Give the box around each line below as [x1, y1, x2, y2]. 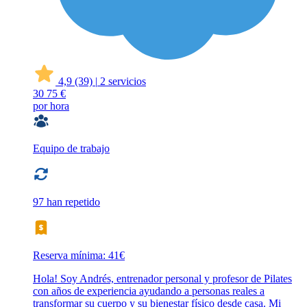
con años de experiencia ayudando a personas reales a [33, 284, 265, 297]
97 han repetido [33, 195, 100, 208]
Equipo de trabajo [33, 142, 110, 154]
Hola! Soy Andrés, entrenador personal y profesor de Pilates [33, 272, 292, 284]
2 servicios [100, 75, 146, 87]
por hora [33, 99, 69, 112]
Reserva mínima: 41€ [33, 249, 125, 261]
